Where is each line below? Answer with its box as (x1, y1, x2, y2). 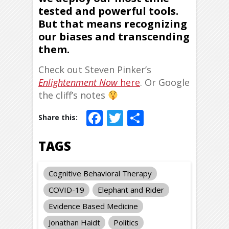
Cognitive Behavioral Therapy (49, 168, 152, 178)
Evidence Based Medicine (49, 201, 138, 211)
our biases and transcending (38, 30, 190, 43)
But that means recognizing (38, 17, 187, 31)
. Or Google (140, 76, 190, 88)
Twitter (123, 107, 178, 129)
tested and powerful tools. (38, 4, 178, 18)
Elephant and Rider (98, 185, 164, 195)
